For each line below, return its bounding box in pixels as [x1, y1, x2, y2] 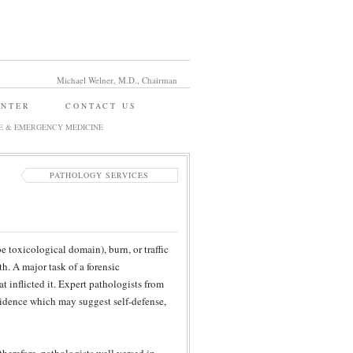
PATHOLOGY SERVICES [50, 169, 149, 180]
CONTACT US [65, 100, 137, 111]
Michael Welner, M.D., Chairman [57, 74, 177, 86]
